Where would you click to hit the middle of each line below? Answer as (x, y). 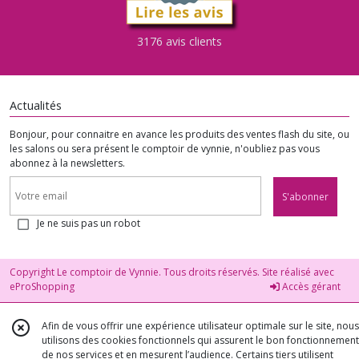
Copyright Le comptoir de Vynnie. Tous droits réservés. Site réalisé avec (172, 272)
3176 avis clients (179, 41)
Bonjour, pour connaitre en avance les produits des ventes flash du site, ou (179, 134)
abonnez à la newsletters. (67, 163)
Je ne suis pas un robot (89, 224)
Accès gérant (310, 287)
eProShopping (42, 287)
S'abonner (305, 197)
